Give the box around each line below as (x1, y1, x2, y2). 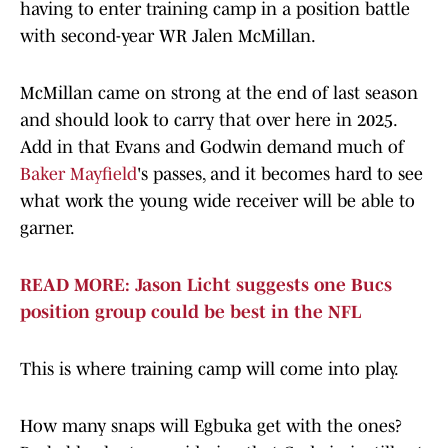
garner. (20, 218, 75, 239)
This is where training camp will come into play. (20, 359, 399, 380)
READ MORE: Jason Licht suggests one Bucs (20, 275, 392, 296)
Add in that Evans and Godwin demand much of (20, 137, 404, 158)
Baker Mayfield (20, 164, 137, 185)
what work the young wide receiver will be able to (20, 191, 415, 212)
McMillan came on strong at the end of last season (20, 83, 418, 104)
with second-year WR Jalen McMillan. (20, 26, 316, 47)
